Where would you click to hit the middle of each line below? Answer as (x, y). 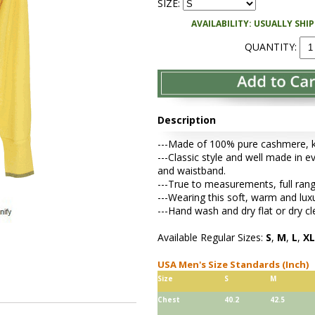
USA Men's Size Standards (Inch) (235, 265)
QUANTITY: (272, 46)
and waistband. (192, 171)
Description (187, 120)
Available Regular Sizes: (212, 238)
